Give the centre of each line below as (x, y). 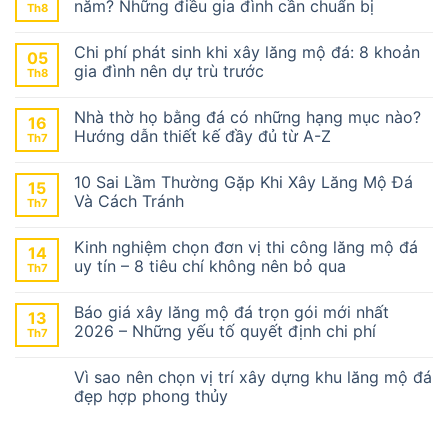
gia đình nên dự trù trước (169, 70)
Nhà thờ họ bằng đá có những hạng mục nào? (247, 116)
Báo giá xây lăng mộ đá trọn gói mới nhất (231, 311)
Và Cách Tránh (129, 200)
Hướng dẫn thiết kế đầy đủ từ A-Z (202, 135)
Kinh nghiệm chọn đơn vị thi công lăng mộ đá (246, 246)
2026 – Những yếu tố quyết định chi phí (225, 330)
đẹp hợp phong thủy (153, 395)
